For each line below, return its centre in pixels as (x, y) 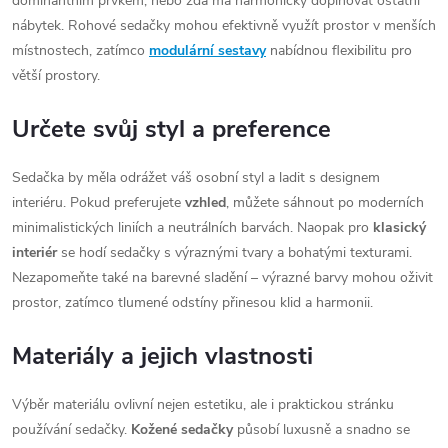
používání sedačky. (71, 429)
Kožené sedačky (182, 429)
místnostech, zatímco (80, 51)
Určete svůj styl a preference (171, 129)
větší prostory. (56, 76)
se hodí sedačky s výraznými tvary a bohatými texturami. (234, 252)
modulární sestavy (207, 51)
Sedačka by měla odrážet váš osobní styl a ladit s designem (196, 177)
